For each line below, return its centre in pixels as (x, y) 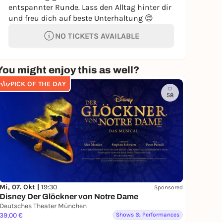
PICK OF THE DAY (38, 84)
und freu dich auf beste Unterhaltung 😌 (81, 18)
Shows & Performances (148, 215)
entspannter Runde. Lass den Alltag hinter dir (90, 7)
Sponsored (168, 187)
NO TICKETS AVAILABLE (97, 36)
